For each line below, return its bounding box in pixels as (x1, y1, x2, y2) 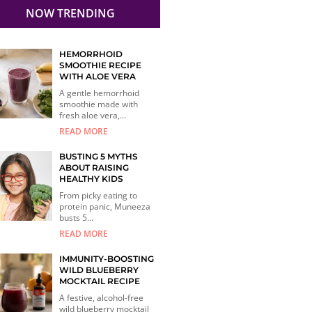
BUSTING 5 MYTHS (59, 150, 139, 162)
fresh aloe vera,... (59, 109, 127, 121)
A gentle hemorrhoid (59, 86, 140, 99)
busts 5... (59, 211, 94, 224)
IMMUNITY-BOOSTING (59, 253, 155, 264)
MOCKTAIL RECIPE (59, 275, 141, 286)
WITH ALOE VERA (59, 70, 136, 81)
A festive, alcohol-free (59, 291, 144, 304)
